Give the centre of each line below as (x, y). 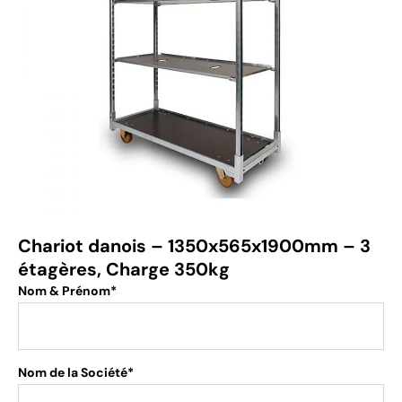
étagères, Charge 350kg (124, 269)
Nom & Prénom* (67, 291)
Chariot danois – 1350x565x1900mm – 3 (194, 246)
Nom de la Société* (76, 372)
